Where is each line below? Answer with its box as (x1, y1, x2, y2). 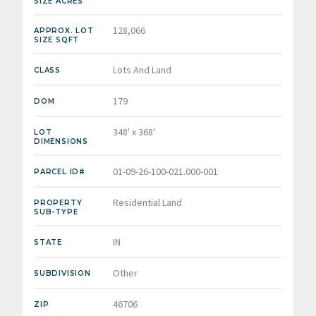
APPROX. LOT (34, 26, 94, 36)
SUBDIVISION (34, 268, 91, 278)
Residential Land (113, 196, 182, 209)
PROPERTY (34, 198, 83, 208)
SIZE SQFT (34, 35, 80, 45)
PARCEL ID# (34, 166, 85, 176)
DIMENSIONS (34, 137, 88, 147)
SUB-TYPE (34, 207, 78, 217)
